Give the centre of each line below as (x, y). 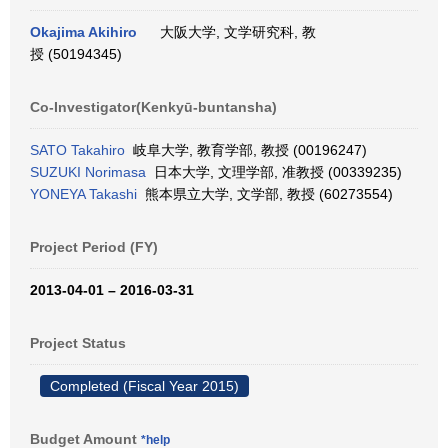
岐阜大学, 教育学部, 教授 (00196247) (246, 150)
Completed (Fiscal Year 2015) (144, 386)
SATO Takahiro (77, 150)
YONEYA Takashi (83, 194)
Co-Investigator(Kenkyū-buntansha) (153, 107)
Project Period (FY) (94, 247)
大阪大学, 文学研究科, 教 (234, 32)
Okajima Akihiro (83, 32)
